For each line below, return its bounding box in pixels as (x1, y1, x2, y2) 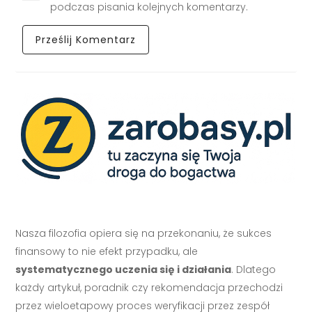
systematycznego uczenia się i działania (15, 263, 232, 277)
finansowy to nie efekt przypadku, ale (15, 244, 198, 259)
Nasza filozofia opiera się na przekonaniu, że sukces (15, 226, 272, 241)
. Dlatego (231, 263, 276, 277)
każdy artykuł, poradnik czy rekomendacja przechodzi (15, 281, 283, 295)
